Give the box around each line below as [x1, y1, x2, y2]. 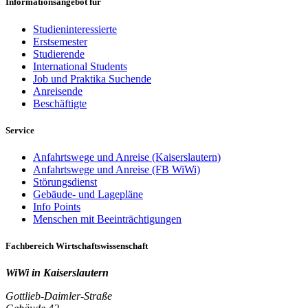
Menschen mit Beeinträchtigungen [33, 212, 181, 225]
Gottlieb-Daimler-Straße [5, 290, 112, 302]
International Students [33, 60, 127, 72]
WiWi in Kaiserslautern [5, 267, 109, 279]
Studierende [33, 47, 85, 60]
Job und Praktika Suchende [33, 72, 151, 85]
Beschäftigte [33, 97, 87, 109]
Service [5, 124, 34, 135]
